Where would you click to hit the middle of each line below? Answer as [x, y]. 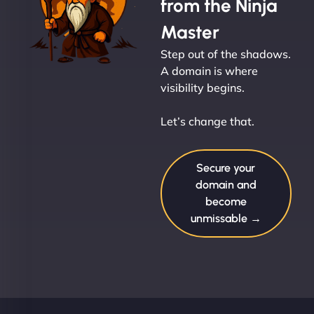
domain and [226, 184]
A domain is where [209, 70]
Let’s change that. [207, 121]
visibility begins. [202, 87]
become [226, 201]
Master [190, 32]
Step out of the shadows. [225, 54]
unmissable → [226, 218]
